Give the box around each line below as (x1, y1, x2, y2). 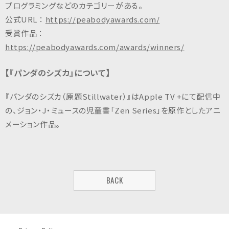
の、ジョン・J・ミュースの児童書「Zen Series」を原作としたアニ (5, 104, 221, 116)
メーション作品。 (5, 118, 60, 129)
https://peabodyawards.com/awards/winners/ (5, 41, 185, 53)
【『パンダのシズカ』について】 (5, 66, 110, 79)
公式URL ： (5, 14, 45, 25)
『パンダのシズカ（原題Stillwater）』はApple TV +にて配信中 (5, 90, 221, 102)
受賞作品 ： (5, 28, 43, 39)
